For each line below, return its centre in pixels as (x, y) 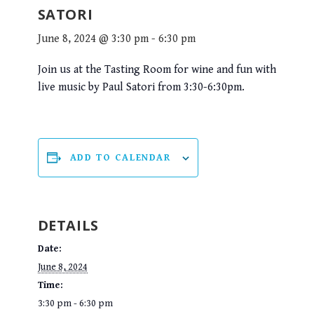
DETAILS (68, 226)
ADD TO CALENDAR (120, 158)
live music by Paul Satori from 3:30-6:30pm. (141, 88)
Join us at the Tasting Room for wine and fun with (157, 70)
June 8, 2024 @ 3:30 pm (93, 39)
